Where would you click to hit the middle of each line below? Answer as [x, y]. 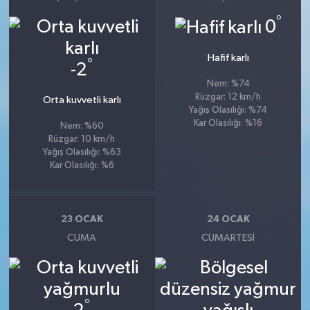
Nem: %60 [82, 126]
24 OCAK [228, 219]
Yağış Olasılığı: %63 [82, 153]
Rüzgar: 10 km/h [82, 139]
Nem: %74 [228, 84]
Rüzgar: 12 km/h [228, 98]
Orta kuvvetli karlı [82, 100]
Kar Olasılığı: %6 [82, 166]
